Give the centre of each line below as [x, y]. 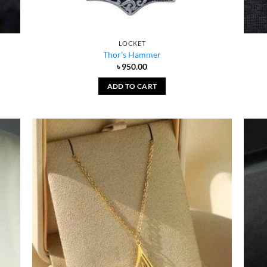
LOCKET [132, 43]
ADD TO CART [132, 86]
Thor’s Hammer [132, 55]
